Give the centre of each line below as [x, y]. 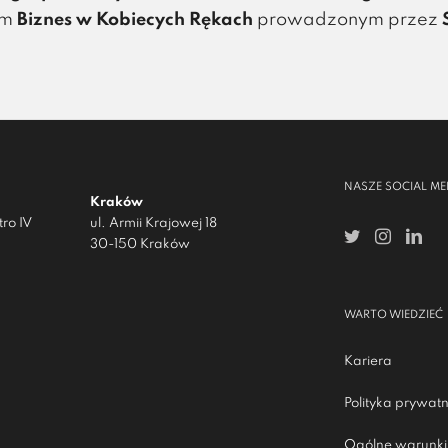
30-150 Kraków [140, 244]
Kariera [368, 361]
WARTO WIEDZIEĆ [393, 315]
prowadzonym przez [348, 20]
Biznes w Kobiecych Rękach [135, 20]
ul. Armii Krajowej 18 [153, 223]
